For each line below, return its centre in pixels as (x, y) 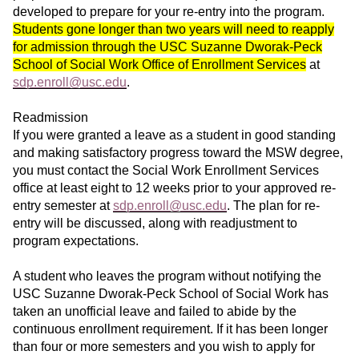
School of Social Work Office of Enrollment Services (159, 65)
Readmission (50, 118)
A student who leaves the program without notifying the (167, 276)
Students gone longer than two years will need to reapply (173, 30)
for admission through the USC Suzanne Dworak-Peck (167, 47)
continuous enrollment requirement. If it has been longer (170, 329)
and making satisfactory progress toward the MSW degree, (178, 153)
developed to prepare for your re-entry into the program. (169, 12)
